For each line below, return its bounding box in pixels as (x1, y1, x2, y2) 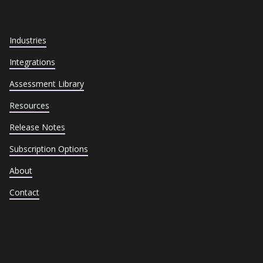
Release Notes (9, 121, 65, 133)
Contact (9, 186, 39, 198)
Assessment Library (9, 77, 84, 89)
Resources (9, 99, 49, 111)
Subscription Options (9, 143, 88, 154)
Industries (9, 34, 46, 46)
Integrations (9, 56, 55, 68)
